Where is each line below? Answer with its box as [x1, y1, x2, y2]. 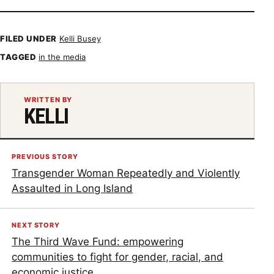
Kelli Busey [59, 34, 101, 44]
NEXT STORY [12, 221, 60, 230]
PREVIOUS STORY [12, 152, 78, 161]
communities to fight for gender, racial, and [12, 251, 224, 264]
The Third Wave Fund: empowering [12, 235, 184, 248]
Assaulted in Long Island [12, 182, 133, 194]
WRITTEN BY [24, 95, 73, 104]
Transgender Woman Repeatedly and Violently [12, 166, 240, 179]
